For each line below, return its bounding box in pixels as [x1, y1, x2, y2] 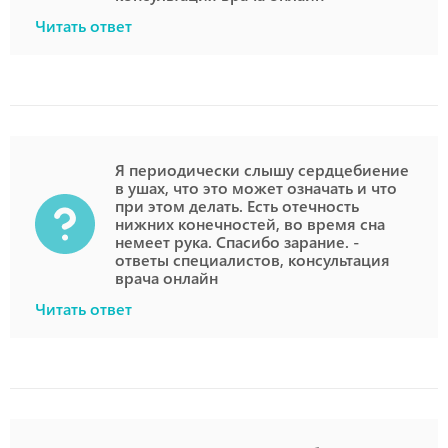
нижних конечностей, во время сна [115, 213, 385, 234]
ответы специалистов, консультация [115, 249, 390, 270]
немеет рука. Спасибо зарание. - [115, 231, 359, 252]
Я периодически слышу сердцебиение [115, 159, 409, 180]
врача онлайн [115, 267, 218, 288]
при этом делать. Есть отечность [115, 195, 359, 216]
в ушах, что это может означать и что [115, 177, 397, 198]
